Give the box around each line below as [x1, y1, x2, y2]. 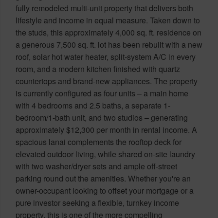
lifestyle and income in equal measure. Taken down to [16, 14, 200, 26]
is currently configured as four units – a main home [16, 87, 188, 99]
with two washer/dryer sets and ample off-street [16, 160, 177, 172]
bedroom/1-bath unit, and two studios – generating [16, 111, 188, 123]
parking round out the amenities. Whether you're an [16, 172, 191, 184]
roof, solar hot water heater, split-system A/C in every [16, 51, 196, 62]
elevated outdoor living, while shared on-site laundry [16, 148, 195, 160]
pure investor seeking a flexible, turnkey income [16, 197, 179, 208]
